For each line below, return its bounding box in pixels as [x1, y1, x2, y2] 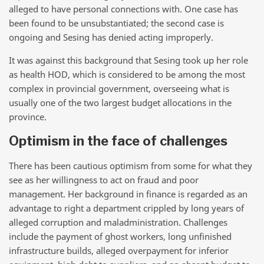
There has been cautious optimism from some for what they [9, 159, 252, 171]
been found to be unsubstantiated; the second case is [9, 16, 224, 29]
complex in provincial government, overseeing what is [9, 82, 229, 95]
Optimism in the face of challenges [9, 133, 227, 148]
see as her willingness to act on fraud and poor [9, 173, 199, 186]
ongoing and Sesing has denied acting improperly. [9, 31, 213, 43]
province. [9, 111, 47, 123]
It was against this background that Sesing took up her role [9, 54, 248, 67]
